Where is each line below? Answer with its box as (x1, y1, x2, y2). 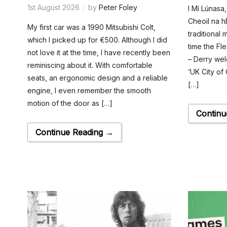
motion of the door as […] (27, 98, 112, 107)
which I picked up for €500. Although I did (27, 35, 167, 44)
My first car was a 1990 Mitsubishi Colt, (27, 22, 156, 31)
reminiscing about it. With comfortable (27, 60, 153, 69)
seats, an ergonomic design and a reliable (27, 73, 168, 82)
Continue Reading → (35, 127, 113, 137)
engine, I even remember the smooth (27, 86, 151, 95)
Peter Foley (98, 3, 137, 12)
